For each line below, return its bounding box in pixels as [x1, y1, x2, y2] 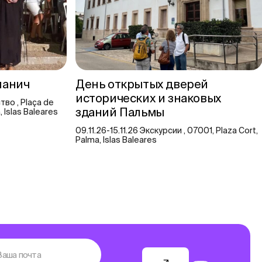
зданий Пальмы [75, 105, 167, 119]
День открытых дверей [75, 77, 209, 91]
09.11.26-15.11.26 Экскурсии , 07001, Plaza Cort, [75, 125, 258, 135]
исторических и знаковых [75, 91, 221, 105]
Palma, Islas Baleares [75, 135, 157, 144]
